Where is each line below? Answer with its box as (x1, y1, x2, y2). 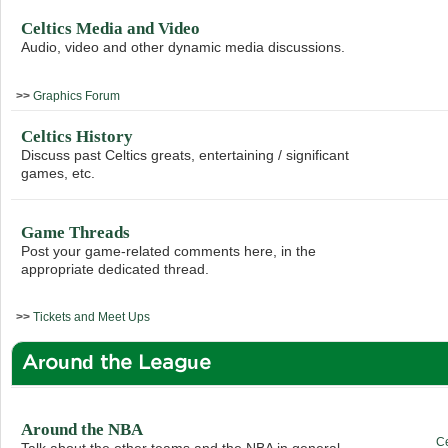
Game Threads (21, 222, 131, 242)
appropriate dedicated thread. (21, 260, 210, 277)
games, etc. (21, 164, 96, 181)
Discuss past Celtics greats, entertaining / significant (21, 146, 350, 163)
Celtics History (21, 126, 134, 146)
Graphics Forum (33, 88, 120, 103)
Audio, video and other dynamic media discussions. (21, 38, 346, 55)
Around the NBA (21, 419, 144, 439)
